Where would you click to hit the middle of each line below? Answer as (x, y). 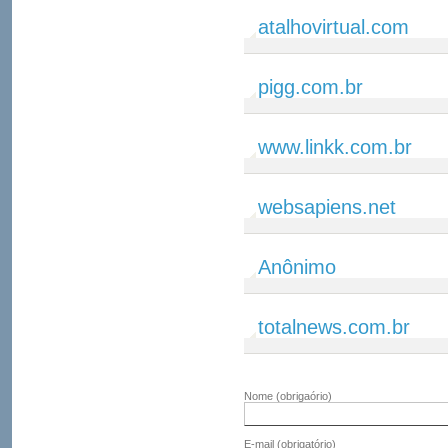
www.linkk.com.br (335, 147)
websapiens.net (327, 207)
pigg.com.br (310, 87)
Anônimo (297, 267)
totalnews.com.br (334, 327)
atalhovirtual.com (333, 27)
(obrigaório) (304, 396)
